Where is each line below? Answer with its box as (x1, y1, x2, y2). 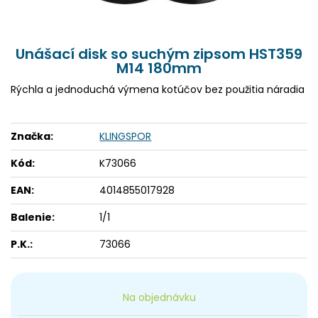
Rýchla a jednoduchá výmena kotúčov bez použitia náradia (11, 82, 305, 97)
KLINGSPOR (99, 129, 152, 143)
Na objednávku (122, 290, 196, 305)
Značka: (11, 129, 53, 143)
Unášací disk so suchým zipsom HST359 (16, 44, 302, 64)
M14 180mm (116, 58, 202, 78)
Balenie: (11, 210, 55, 224)
